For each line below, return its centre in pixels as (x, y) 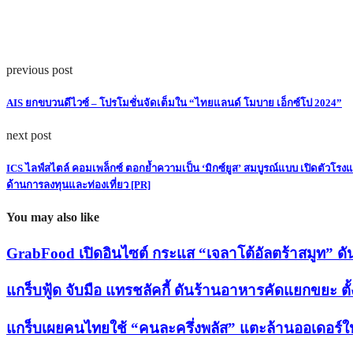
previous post (39, 69)
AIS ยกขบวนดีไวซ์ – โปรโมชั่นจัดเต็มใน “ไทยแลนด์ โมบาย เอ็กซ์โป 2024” (174, 102)
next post (29, 135)
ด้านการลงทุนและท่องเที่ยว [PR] (78, 185)
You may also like (53, 217)
